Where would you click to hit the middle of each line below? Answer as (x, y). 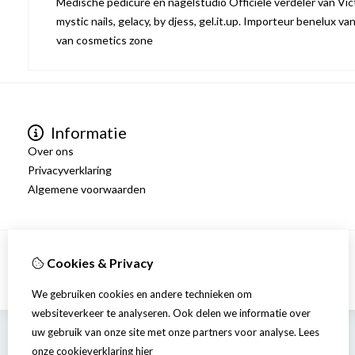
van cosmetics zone (105, 40)
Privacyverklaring (70, 170)
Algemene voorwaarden (87, 189)
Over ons (51, 151)
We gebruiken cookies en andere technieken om (142, 294)
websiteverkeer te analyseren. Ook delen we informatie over (171, 313)
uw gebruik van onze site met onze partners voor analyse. (164, 332)
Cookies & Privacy (99, 263)
